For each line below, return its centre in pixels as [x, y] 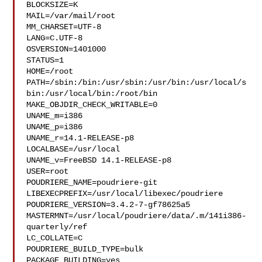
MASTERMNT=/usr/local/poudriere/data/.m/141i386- [137, 216]
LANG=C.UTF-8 [55, 38]
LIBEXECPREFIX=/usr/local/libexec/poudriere [125, 194]
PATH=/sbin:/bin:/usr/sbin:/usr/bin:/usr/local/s [137, 82]
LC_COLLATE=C [55, 238]
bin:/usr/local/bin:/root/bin [92, 94]
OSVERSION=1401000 [66, 49]
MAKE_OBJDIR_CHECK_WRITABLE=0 [92, 105]
